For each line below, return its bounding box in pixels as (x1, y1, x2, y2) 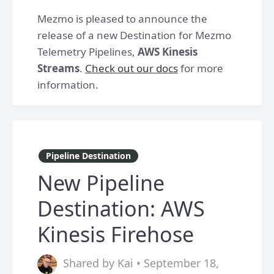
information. (37, 78, 98, 92)
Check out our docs (85, 61, 178, 75)
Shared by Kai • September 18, (63, 256, 219, 270)
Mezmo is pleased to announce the (37, 12, 207, 26)
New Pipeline (37, 169, 165, 197)
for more (178, 61, 223, 75)
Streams (37, 61, 80, 75)
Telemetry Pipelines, (37, 45, 138, 59)
